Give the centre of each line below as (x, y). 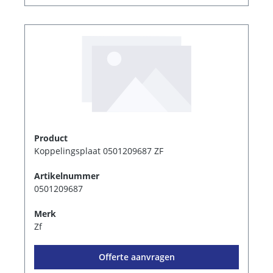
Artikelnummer (67, 175)
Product (51, 138)
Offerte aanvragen (136, 257)
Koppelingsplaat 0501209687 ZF (99, 151)
